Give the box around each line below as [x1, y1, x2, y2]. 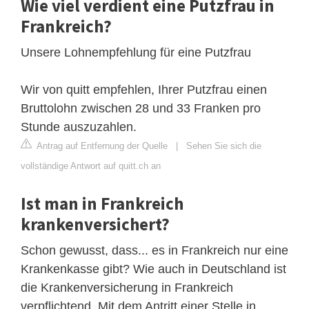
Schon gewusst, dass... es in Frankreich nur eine [21, 243, 288, 257]
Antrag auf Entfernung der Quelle [34, 140, 168, 151]
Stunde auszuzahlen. [21, 119, 137, 134]
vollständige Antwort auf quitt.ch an [21, 160, 161, 171]
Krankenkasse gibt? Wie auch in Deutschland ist [21, 261, 286, 276]
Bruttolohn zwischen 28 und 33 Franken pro [21, 101, 261, 115]
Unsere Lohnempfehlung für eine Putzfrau [21, 45, 251, 59]
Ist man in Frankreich [21, 192, 183, 215]
